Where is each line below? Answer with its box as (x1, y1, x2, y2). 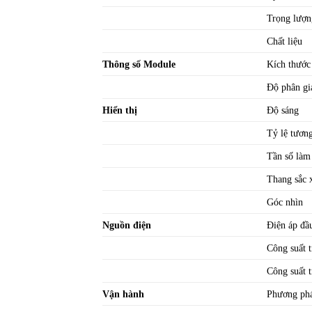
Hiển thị (102, 104, 137, 116)
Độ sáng (267, 104, 299, 116)
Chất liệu (267, 35, 303, 47)
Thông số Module (102, 58, 175, 70)
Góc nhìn (267, 196, 304, 208)
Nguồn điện (102, 219, 151, 231)
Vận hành (102, 288, 144, 299)
